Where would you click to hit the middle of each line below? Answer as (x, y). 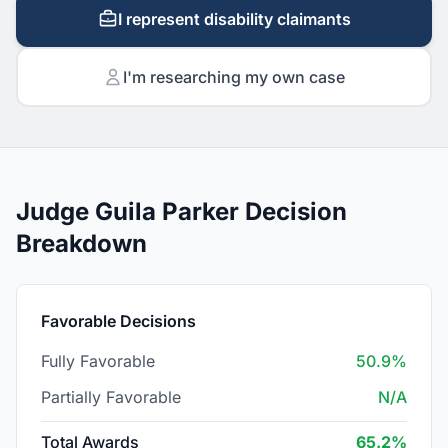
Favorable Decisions (118, 321)
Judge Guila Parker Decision (181, 211)
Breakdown (81, 243)
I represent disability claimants (234, 19)
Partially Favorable (111, 397)
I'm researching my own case (234, 77)
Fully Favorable (98, 361)
